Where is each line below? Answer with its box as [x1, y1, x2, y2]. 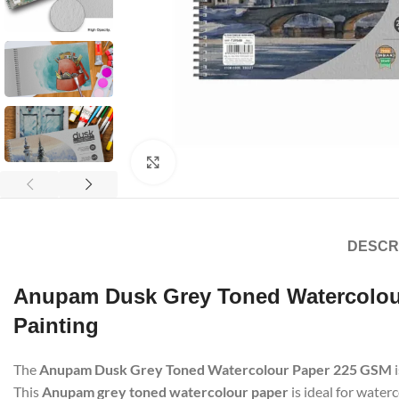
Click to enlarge [175, 153, 263, 169]
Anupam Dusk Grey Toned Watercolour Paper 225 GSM [39, 361, 392, 378]
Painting [13, 313, 99, 338]
